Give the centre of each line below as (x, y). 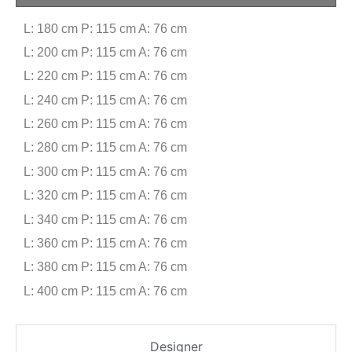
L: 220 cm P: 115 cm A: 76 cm (105, 76)
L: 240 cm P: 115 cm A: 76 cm (105, 100)
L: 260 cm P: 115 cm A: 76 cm (105, 124)
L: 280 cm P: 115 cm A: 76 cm (105, 148)
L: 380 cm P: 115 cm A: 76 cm (105, 267)
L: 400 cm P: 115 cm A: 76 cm (105, 291)
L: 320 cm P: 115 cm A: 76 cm (105, 196)
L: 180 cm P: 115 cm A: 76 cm (105, 28)
